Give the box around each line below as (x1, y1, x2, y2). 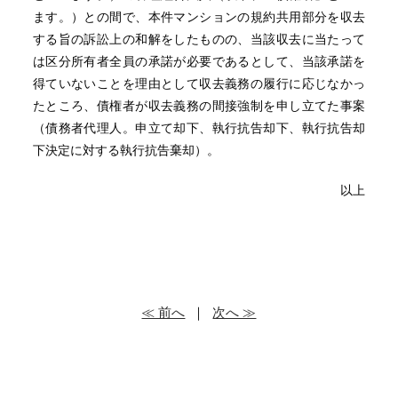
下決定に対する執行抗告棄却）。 (32, 143, 219, 157)
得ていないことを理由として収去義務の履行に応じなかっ (32, 76, 366, 91)
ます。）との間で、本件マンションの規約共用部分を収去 (32, 10, 366, 24)
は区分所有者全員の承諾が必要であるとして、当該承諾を (32, 54, 366, 68)
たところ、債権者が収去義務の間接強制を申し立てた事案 (32, 99, 366, 113)
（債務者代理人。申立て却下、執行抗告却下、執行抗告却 (32, 121, 366, 135)
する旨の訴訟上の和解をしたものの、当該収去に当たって (32, 32, 366, 46)
